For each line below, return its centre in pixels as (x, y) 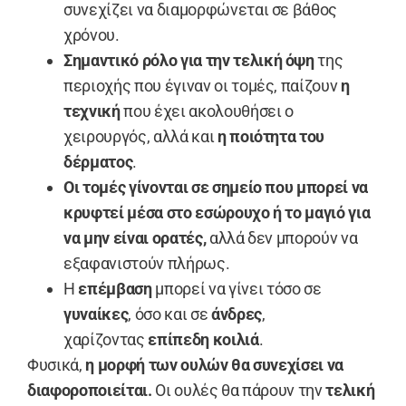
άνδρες (236, 314)
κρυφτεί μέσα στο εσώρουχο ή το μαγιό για (217, 212)
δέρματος (98, 161)
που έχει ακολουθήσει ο (208, 111)
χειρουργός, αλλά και (140, 136)
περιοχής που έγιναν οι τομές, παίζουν (203, 85)
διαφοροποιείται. (90, 390)
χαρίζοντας (106, 339)
